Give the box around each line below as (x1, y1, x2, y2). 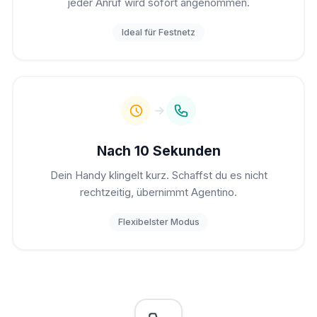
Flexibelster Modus (117, 217, 200, 228)
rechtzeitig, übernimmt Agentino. (80, 186, 237, 200)
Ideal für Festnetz (122, 27, 195, 38)
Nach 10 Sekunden (96, 142, 221, 159)
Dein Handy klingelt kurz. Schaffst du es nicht (50, 169, 267, 183)
